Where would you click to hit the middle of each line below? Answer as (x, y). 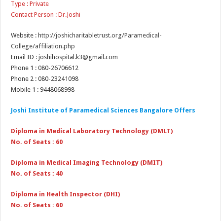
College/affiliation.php (43, 46)
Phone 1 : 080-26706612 (45, 68)
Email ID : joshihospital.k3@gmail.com (65, 57)
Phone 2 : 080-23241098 (45, 78)
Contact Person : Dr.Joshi (46, 14)
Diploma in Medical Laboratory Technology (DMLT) (93, 131)
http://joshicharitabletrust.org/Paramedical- (100, 35)
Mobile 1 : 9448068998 (43, 89)
